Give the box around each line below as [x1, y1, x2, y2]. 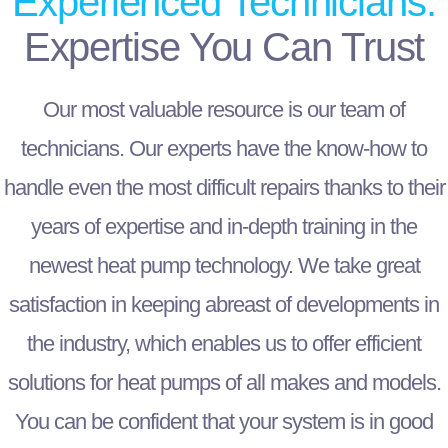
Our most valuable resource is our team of [43, 97, 405, 123]
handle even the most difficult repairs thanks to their [3, 175, 445, 201]
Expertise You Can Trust [23, 25, 425, 70]
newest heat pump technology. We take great [28, 253, 420, 279]
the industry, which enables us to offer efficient [27, 331, 421, 357]
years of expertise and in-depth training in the [31, 214, 417, 240]
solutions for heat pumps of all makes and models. [7, 370, 441, 396]
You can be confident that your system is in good [15, 409, 433, 435]
